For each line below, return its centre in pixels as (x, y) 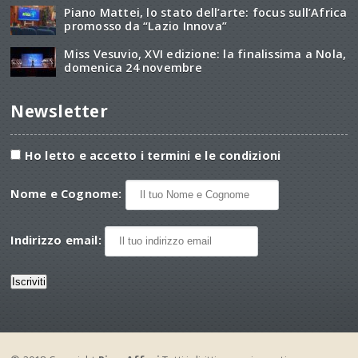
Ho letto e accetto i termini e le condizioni (153, 155)
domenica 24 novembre (133, 67)
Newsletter (59, 111)
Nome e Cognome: (68, 193)
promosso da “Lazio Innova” (146, 26)
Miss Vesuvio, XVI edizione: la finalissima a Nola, (205, 54)
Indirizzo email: (58, 240)
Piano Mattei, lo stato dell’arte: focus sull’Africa (206, 12)
